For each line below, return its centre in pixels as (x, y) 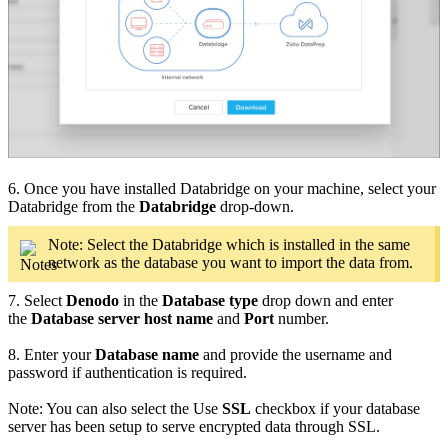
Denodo (92, 300)
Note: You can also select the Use (115, 408)
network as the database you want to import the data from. (230, 262)
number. (301, 318)
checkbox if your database (335, 408)
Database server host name (122, 318)
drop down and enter (325, 300)
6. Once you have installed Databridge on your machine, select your (222, 188)
